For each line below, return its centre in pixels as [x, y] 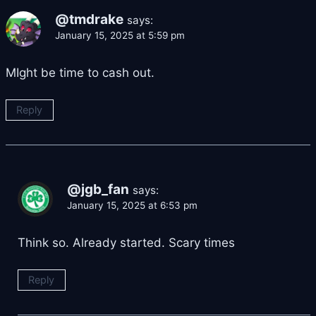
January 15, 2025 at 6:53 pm [132, 206]
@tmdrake [89, 20]
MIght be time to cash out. [80, 73]
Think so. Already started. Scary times [126, 243]
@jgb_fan [98, 190]
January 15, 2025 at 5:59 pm [120, 36]
